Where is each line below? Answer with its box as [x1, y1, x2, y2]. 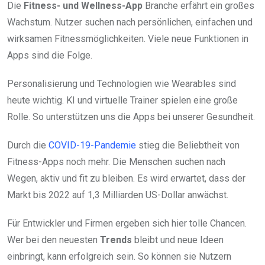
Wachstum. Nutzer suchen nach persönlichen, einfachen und [7, 16, 253, 28]
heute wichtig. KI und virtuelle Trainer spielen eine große [7, 94, 238, 106]
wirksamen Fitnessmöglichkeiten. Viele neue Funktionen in [7, 33, 248, 44]
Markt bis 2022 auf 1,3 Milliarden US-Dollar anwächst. [7, 189, 228, 201]
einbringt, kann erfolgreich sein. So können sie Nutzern [7, 250, 231, 262]
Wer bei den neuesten [7, 234, 100, 245]
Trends [100, 234, 132, 245]
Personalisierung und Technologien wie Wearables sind [7, 77, 236, 89]
